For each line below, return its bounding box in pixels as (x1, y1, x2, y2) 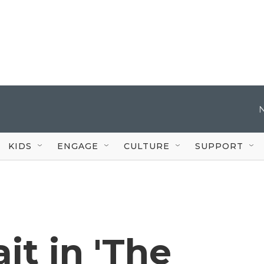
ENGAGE (57, 140, 98, 151)
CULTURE (124, 140, 170, 151)
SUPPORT (195, 140, 243, 151)
